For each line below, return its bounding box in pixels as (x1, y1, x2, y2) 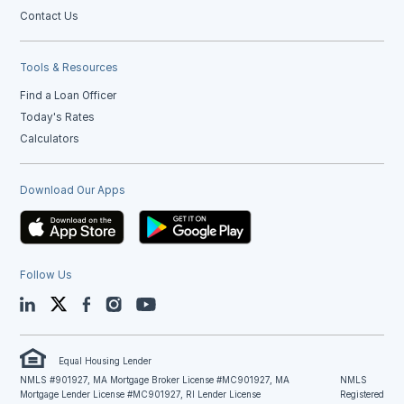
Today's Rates (20, 110, 96, 124)
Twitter (67, 296, 103, 309)
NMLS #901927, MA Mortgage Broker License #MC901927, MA (20, 374, 290, 386)
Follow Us (20, 269, 73, 282)
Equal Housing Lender (56, 354, 152, 366)
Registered (339, 389, 384, 400)
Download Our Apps (20, 183, 126, 197)
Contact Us (20, 9, 79, 23)
